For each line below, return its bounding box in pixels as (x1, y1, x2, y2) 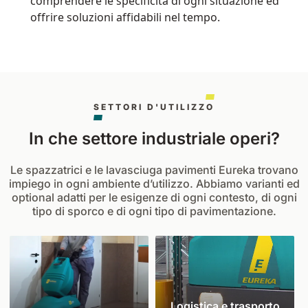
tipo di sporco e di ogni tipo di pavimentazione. (32, 203, 276, 218)
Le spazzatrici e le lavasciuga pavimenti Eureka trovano (10, 162, 298, 177)
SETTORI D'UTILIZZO (93, 101, 214, 112)
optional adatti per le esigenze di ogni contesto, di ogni (11, 190, 297, 204)
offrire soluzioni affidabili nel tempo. (30, 9, 220, 25)
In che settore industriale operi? (28, 128, 280, 148)
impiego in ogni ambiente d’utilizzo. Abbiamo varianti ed (8, 176, 300, 190)
